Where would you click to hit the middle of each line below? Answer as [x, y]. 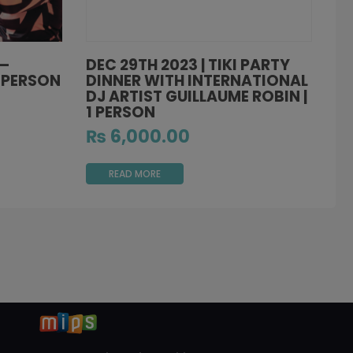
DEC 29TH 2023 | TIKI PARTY [188, 65]
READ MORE [134, 173]
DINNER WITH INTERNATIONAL [197, 81]
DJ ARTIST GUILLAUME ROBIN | [196, 97]
